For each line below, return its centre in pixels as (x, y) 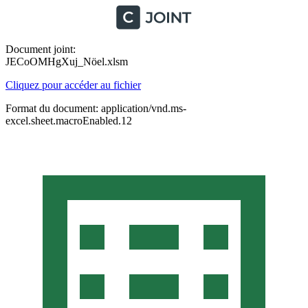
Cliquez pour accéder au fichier (73, 85)
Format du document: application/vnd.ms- (96, 108)
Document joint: (41, 49)
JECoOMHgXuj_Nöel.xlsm (67, 62)
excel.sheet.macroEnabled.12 (69, 121)
